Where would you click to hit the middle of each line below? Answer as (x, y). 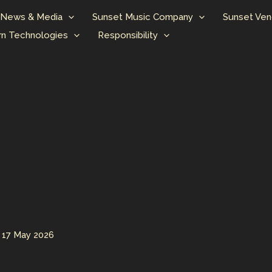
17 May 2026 (28, 235)
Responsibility (127, 36)
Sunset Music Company (142, 17)
